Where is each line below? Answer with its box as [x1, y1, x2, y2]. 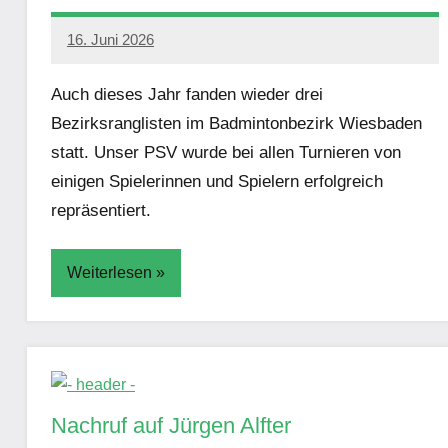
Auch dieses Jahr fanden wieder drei [51, 85, 323, 105]
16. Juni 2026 [67, 30, 154, 48]
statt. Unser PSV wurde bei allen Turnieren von [51, 143, 401, 163]
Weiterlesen [67, 263, 152, 281]
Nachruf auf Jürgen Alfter [51, 412, 291, 438]
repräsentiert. [51, 201, 151, 221]
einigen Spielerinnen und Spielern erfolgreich [51, 172, 383, 192]
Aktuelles [63, 330, 124, 348]
